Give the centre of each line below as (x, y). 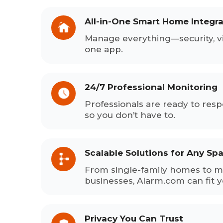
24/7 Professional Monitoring (151, 87)
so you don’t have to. (130, 115)
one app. (104, 49)
